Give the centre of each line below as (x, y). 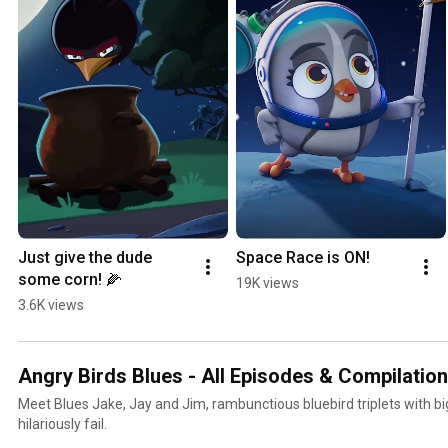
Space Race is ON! (303, 257)
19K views (267, 282)
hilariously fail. (62, 423)
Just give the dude (85, 257)
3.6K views (51, 304)
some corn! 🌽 (70, 279)
